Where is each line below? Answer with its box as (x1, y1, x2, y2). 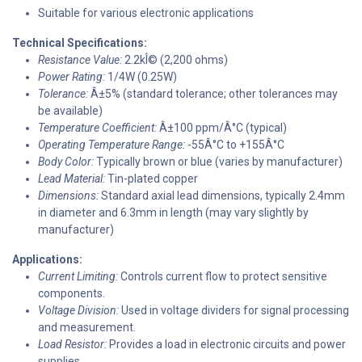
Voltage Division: (38, 303, 119, 317)
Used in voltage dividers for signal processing (119, 303, 349, 317)
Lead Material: (38, 171, 105, 185)
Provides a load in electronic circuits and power (107, 337, 346, 351)
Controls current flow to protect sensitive (118, 269, 327, 283)
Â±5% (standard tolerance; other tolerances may (88, 86, 338, 100)
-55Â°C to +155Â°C (185, 137, 284, 151)
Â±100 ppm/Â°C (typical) (157, 120, 287, 134)
